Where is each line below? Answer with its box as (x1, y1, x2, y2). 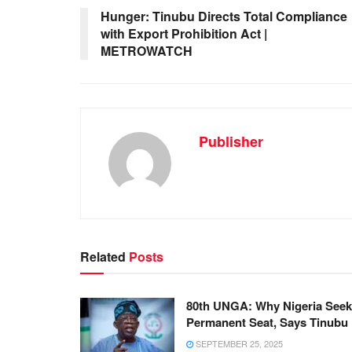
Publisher (199, 130, 263, 152)
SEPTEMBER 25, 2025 (193, 336, 283, 350)
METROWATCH (101, 41, 192, 60)
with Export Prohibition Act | (101, 24, 267, 42)
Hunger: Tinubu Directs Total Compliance (101, 6, 347, 25)
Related (80, 247, 126, 266)
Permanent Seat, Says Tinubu (186, 313, 348, 331)
